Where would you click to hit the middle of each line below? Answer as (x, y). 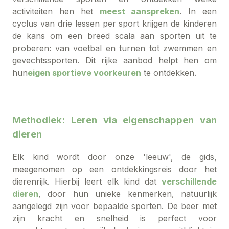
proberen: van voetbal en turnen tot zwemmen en (114, 48)
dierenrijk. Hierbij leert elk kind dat (84, 182)
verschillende (189, 182)
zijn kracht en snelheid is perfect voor (114, 219)
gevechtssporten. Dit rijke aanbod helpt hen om (114, 60)
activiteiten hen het (53, 11)
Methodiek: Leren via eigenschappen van (114, 120)
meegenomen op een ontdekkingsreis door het (114, 169)
